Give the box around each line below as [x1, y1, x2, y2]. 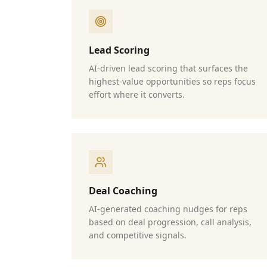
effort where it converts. [89, 89, 185, 100]
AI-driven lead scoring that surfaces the [89, 63, 248, 74]
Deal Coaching [89, 184, 157, 197]
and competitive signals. [89, 229, 187, 241]
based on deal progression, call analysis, [89, 216, 252, 228]
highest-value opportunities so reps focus [89, 76, 256, 87]
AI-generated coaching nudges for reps [89, 203, 247, 215]
